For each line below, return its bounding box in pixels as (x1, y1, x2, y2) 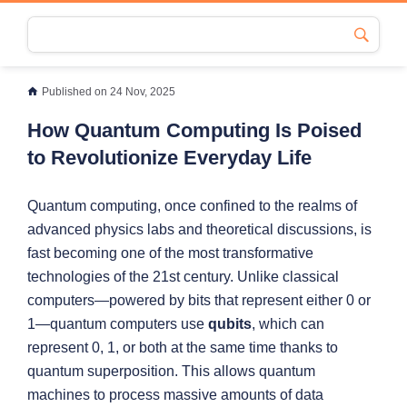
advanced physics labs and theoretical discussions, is (27, 222, 372, 237)
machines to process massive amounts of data (27, 387, 323, 402)
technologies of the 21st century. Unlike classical (27, 269, 339, 284)
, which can (252, 316, 324, 332)
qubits (208, 316, 252, 332)
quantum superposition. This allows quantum (27, 363, 315, 379)
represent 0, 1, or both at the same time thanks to (27, 340, 338, 355)
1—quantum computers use (27, 316, 208, 332)
